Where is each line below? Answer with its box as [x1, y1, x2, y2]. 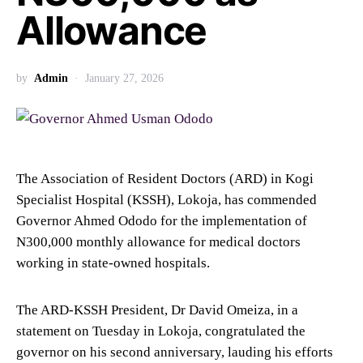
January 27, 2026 [85, 72, 164, 84]
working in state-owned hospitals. [16, 254, 210, 271]
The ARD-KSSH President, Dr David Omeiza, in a [16, 301, 298, 318]
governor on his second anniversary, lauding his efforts [16, 344, 333, 360]
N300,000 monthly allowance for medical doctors [16, 233, 301, 250]
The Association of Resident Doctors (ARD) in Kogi [16, 170, 314, 186]
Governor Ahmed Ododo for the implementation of [16, 212, 307, 228]
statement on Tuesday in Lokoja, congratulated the [16, 322, 305, 339]
